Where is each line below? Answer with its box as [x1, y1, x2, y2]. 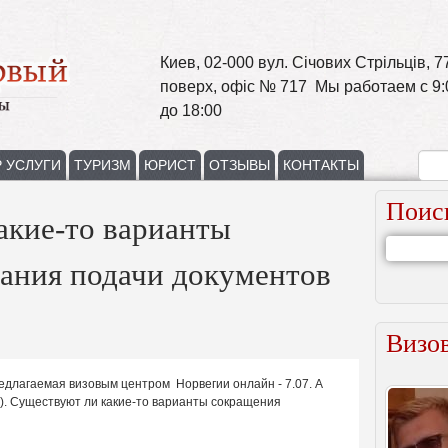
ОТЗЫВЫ [209, 157, 270, 173]
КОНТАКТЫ [283, 157, 359, 173]
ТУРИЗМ [74, 157, 131, 173]
